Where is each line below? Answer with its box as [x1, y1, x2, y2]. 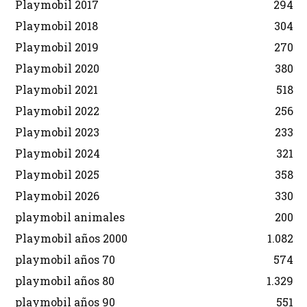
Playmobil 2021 [15, 82, 98, 97]
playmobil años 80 [15, 273, 114, 288]
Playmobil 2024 [15, 145, 100, 160]
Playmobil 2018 [15, 18, 98, 33]
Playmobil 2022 [15, 103, 99, 118]
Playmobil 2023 [15, 124, 99, 139]
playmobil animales [15, 209, 125, 224]
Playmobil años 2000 [15, 230, 127, 245]
